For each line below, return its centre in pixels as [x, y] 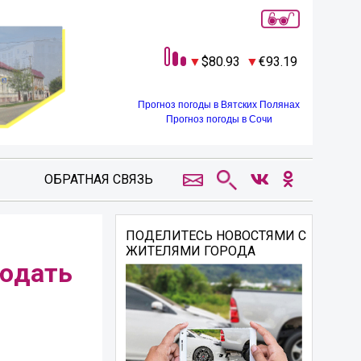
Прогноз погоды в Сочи [219, 119]
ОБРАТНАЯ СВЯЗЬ [98, 179]
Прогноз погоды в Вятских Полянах [219, 104]
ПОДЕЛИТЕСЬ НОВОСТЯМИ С [216, 236]
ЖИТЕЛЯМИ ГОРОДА [191, 251]
